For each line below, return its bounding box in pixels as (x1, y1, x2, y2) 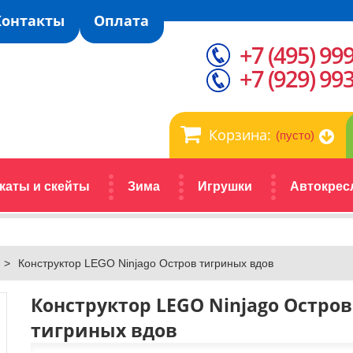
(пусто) (276, 128, 314, 142)
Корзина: (209, 125, 271, 144)
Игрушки (198, 180, 252, 193)
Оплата (94, 11, 149, 30)
